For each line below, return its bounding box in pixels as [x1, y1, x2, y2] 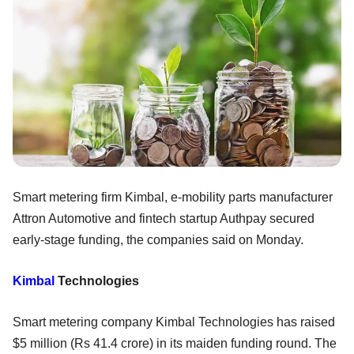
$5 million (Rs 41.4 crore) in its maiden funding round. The [13, 336, 337, 350]
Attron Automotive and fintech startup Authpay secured [13, 211, 314, 225]
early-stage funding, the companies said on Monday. [13, 232, 310, 247]
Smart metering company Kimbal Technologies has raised [13, 314, 335, 329]
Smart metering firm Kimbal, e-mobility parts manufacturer [13, 190, 333, 204]
